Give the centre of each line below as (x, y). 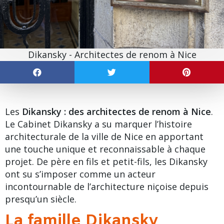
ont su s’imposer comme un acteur (80, 174)
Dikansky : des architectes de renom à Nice (116, 112)
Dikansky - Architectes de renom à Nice (112, 55)
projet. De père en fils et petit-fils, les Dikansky (106, 162)
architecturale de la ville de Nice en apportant (104, 137)
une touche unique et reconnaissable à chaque (105, 149)
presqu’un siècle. (41, 199)
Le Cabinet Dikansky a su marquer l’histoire (98, 124)
